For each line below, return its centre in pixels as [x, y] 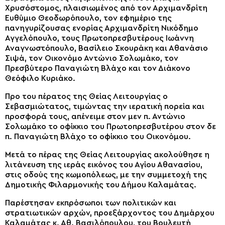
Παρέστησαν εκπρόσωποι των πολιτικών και [91, 203]
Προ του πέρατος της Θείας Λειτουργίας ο [86, 97]
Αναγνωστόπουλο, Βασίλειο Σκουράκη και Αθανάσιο [106, 48]
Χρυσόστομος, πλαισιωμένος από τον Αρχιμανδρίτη [106, 8]
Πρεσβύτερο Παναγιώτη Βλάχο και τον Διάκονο [98, 69]
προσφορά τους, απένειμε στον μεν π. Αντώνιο [95, 117]
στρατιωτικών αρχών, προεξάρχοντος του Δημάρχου [110, 213]
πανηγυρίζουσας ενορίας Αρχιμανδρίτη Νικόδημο [102, 28]
